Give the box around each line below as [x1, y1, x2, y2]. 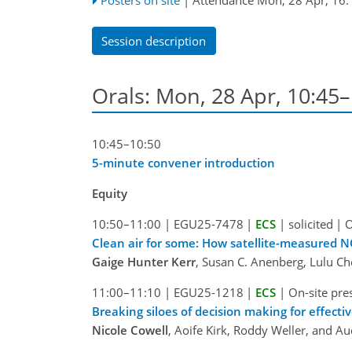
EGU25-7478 [173, 215, 244, 232]
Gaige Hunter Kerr [92, 253, 196, 269]
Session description [101, 32, 207, 49]
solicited [288, 215, 333, 232]
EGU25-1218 [173, 284, 244, 300]
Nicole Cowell [92, 321, 168, 338]
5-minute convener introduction [92, 154, 275, 170]
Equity [92, 185, 127, 201]
